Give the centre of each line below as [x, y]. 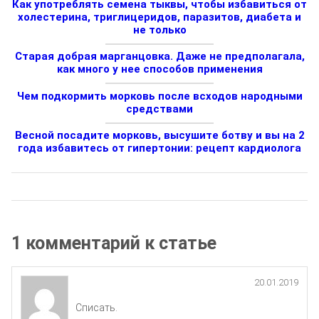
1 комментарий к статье [114, 243]
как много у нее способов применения [159, 69]
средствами [159, 109]
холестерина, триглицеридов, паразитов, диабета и [159, 17]
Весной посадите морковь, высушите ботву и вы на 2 [159, 136]
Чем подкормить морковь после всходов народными [159, 96]
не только [159, 30]
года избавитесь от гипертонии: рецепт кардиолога [159, 148]
